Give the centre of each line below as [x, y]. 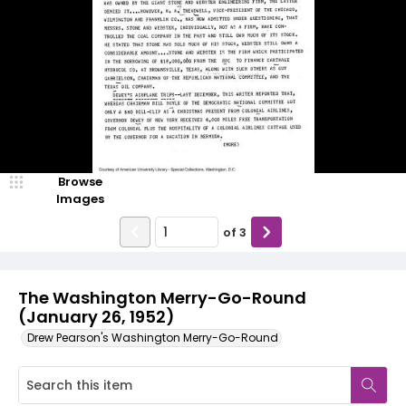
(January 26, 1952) [96, 317]
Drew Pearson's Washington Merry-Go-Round [153, 338]
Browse [80, 182]
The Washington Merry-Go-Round [162, 298]
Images [80, 199]
